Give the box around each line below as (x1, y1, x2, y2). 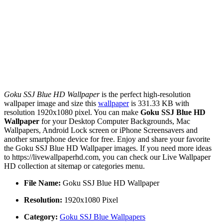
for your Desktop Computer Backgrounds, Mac (39, 117, 190, 126)
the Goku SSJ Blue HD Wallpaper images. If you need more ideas (4, 144, 212, 153)
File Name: (24, 179, 61, 188)
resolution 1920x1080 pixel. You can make (4, 108, 140, 117)
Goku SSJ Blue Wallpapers (60, 213, 145, 222)
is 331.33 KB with (129, 99, 189, 108)
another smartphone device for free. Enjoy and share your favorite (4, 135, 210, 144)
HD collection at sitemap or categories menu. (4, 162, 145, 171)
